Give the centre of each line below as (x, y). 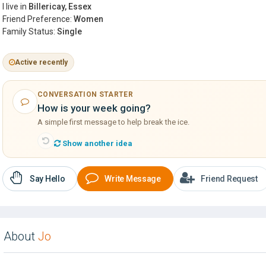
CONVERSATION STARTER (85, 94)
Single (69, 31)
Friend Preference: (38, 19)
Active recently (41, 62)
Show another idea (96, 143)
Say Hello (47, 179)
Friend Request (229, 179)
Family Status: (30, 31)
